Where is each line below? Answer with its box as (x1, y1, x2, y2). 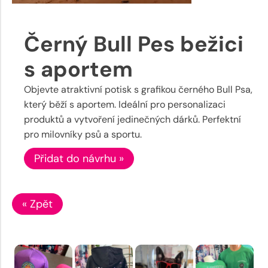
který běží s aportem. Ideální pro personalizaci (24, 98, 226, 111)
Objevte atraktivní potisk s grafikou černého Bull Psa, (24, 83, 252, 96)
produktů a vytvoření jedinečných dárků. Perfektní (24, 112, 241, 126)
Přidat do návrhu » (34, 151, 124, 166)
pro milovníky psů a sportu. (24, 127, 142, 141)
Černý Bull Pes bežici (24, 29, 243, 58)
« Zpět (22, 196, 53, 211)
